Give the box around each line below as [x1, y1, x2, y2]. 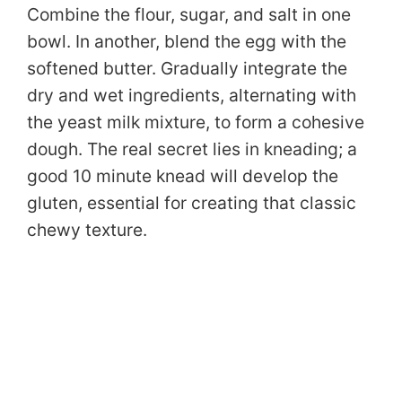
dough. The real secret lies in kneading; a [27, 137, 357, 160]
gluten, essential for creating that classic [27, 191, 356, 214]
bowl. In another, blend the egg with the [27, 30, 346, 52]
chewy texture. [27, 218, 147, 240]
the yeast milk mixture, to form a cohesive [27, 110, 364, 133]
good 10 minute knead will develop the [27, 164, 338, 187]
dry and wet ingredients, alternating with [27, 83, 356, 106]
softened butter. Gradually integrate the [27, 57, 347, 79]
